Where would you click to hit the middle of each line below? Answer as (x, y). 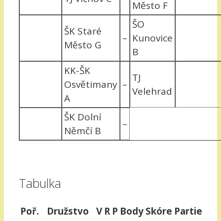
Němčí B (83, 131)
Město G (83, 45)
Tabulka (40, 183)
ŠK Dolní (83, 117)
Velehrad (152, 92)
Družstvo (68, 211)
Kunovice (152, 38)
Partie (188, 211)
